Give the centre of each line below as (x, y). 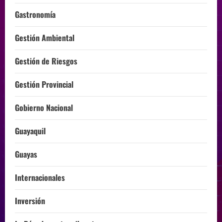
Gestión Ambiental (45, 38)
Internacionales (40, 178)
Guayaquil (30, 131)
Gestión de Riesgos (46, 61)
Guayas (26, 154)
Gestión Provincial (44, 84)
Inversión (30, 201)
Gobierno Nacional (44, 108)
